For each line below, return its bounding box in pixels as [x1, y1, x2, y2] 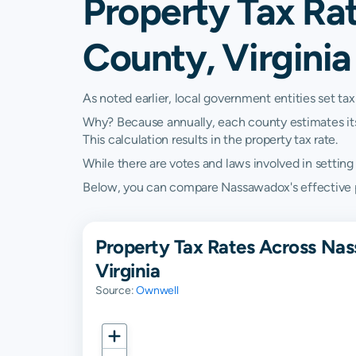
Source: [95, 284, 137, 296]
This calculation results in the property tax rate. [83, 132, 338, 147]
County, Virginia [83, 34, 351, 79]
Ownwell [136, 284, 179, 296]
